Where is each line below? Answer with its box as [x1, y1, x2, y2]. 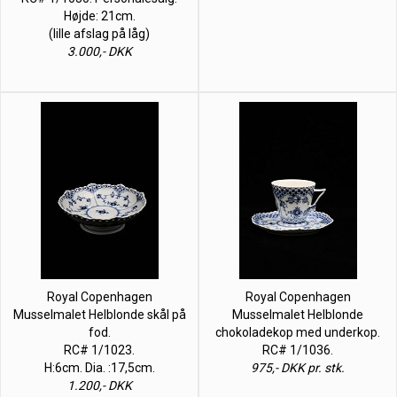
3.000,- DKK [66, 43, 132, 58]
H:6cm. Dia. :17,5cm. [43, 360, 155, 375]
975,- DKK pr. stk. [251, 360, 345, 375]
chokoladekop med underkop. [215, 324, 380, 339]
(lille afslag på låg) [49, 26, 150, 41]
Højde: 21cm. [63, 8, 136, 23]
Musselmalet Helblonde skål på [12, 307, 186, 322]
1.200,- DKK [66, 378, 132, 393]
